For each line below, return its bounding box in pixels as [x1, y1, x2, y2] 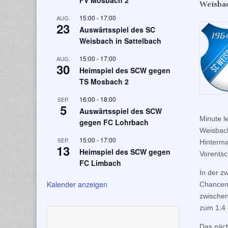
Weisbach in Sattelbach [79, 36, 161, 46]
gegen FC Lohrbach [79, 117, 149, 128]
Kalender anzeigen [47, 179, 107, 190]
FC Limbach [79, 158, 121, 168]
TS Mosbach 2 [79, 76, 129, 87]
